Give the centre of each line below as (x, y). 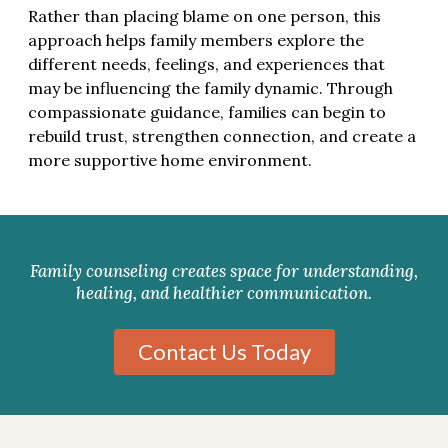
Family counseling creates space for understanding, (224, 270)
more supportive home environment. (170, 160)
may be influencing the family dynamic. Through (210, 88)
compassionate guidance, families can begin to (207, 112)
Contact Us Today (224, 351)
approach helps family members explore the (196, 40)
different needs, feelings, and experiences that (206, 64)
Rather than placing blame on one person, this (204, 16)
